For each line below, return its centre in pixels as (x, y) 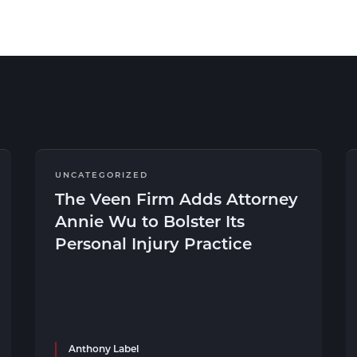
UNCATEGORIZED (102, 175)
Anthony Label (104, 348)
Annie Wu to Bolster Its (150, 221)
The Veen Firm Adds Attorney (177, 198)
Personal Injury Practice (153, 243)
